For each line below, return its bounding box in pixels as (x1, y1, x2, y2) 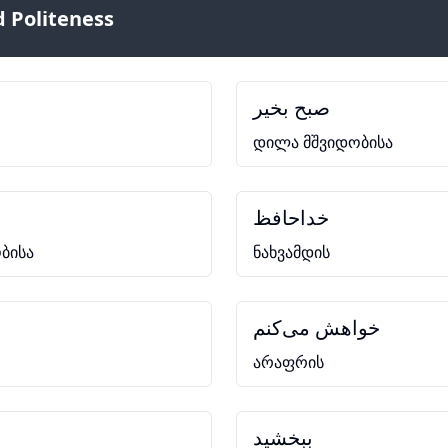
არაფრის (253, 351, 324, 373)
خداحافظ (253, 204, 329, 231)
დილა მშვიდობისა (253, 131, 393, 153)
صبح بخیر (253, 94, 330, 121)
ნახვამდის (253, 241, 330, 263)
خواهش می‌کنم (253, 314, 380, 341)
